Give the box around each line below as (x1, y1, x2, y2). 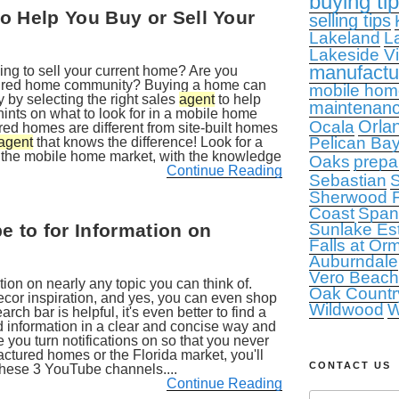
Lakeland (308, 28, 380, 47)
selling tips (308, 11, 391, 30)
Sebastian (308, 171, 387, 190)
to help (215, 92, 261, 107)
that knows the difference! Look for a (33, 134, 263, 150)
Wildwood (308, 300, 384, 319)
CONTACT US (308, 360, 391, 370)
